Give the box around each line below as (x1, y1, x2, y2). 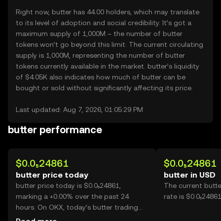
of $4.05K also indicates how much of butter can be (16, 73, 185, 81)
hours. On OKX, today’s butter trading (16, 203, 138, 211)
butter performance (8, 124, 102, 136)
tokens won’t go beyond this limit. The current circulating (16, 40, 203, 48)
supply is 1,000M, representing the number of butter (16, 51, 185, 59)
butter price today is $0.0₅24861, (16, 182, 121, 189)
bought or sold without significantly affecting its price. (16, 84, 193, 92)
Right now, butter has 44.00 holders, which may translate (16, 8, 199, 16)
